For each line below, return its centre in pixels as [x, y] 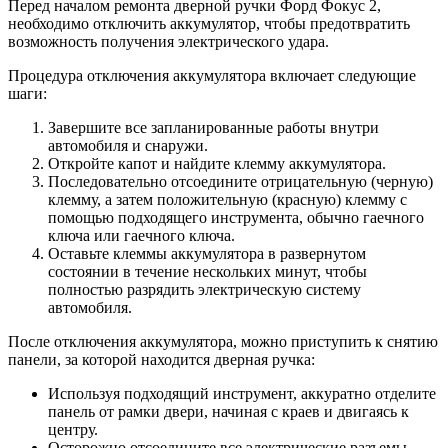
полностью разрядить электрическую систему [204, 289]
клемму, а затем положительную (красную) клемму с [227, 199]
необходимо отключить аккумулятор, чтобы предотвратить [209, 23]
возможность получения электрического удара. [168, 41]
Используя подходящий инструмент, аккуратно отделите [242, 393]
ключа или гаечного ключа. [141, 235]
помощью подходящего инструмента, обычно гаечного [236, 217]
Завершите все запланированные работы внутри [213, 127]
